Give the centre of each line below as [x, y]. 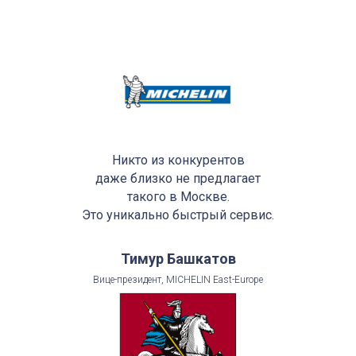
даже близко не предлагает [178, 178]
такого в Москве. [178, 196]
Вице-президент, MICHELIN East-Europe [178, 279]
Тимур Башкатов [178, 258]
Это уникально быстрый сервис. [178, 215]
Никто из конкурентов [178, 160]
